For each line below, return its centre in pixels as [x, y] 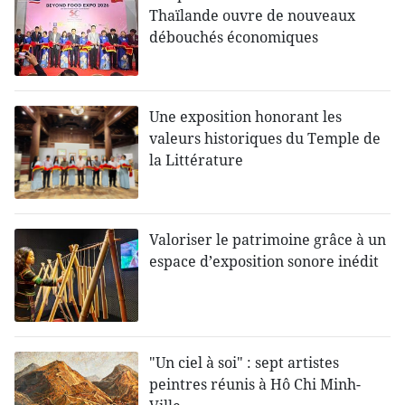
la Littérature [197, 160]
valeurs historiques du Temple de [265, 139]
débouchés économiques [234, 38]
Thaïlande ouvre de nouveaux [253, 16]
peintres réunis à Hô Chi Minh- [255, 385]
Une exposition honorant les [246, 117]
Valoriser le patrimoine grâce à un [268, 240]
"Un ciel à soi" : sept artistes [245, 363]
